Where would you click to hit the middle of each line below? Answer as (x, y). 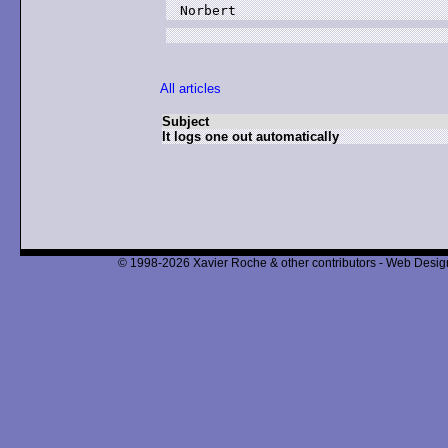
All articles (190, 88)
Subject (185, 121)
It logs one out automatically (250, 136)
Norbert (208, 10)
